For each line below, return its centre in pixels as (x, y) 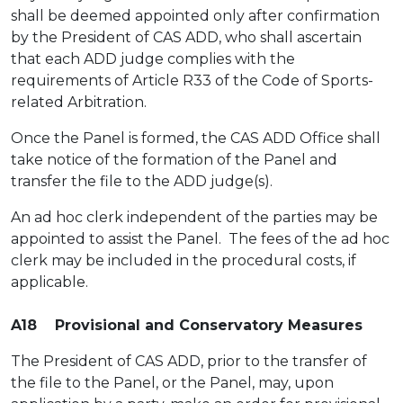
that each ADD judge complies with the (153, 59)
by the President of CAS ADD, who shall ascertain (186, 37)
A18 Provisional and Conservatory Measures (187, 325)
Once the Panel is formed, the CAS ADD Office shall (196, 138)
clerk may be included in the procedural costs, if (184, 260)
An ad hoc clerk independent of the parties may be (194, 217)
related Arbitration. (79, 102)
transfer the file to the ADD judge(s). (142, 181)
